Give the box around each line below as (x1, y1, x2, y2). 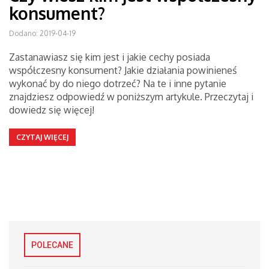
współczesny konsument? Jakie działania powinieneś (9, 64, 237, 76)
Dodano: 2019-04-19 (9, 29, 76, 38)
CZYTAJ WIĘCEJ (16, 133, 68, 142)
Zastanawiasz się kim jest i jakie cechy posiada (9, 51, 210, 63)
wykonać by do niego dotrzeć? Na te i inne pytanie (9, 77, 226, 89)
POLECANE (31, 240, 73, 250)
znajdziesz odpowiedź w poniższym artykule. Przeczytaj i (9, 91, 253, 103)
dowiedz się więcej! (9, 104, 94, 116)
